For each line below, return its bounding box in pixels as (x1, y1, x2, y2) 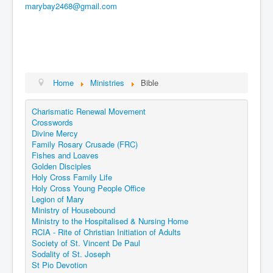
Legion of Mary (32, 193, 84, 205)
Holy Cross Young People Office (32, 182, 145, 194)
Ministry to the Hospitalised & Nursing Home (32, 215, 188, 227)
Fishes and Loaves (32, 149, 99, 161)
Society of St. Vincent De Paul (32, 237, 140, 249)
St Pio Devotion (32, 259, 87, 271)
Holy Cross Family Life (32, 171, 112, 183)
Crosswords (32, 116, 73, 128)
